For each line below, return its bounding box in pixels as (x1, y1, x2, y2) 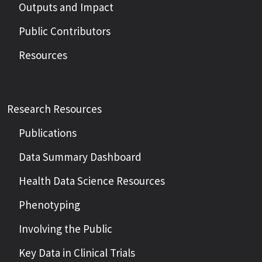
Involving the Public (19, 222, 112, 236)
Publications (19, 126, 77, 140)
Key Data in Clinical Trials (19, 246, 135, 260)
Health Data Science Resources (19, 174, 165, 188)
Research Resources (7, 102, 102, 116)
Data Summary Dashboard (19, 150, 142, 164)
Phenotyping (19, 198, 80, 212)
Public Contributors (19, 24, 111, 38)
